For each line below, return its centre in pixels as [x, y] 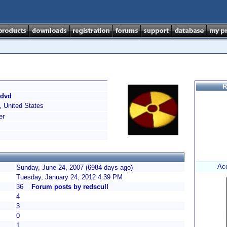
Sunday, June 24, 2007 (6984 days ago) [74, 167]
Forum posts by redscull [70, 187]
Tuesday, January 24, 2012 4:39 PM [69, 177]
